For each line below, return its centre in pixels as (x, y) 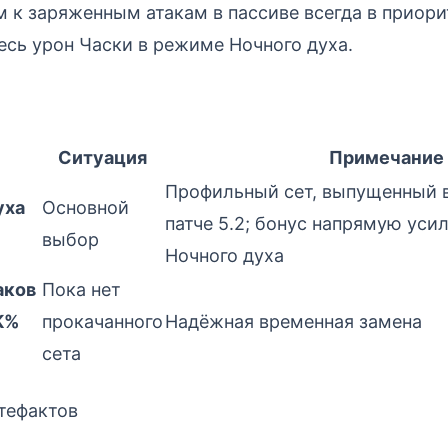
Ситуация (102, 157)
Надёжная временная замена (293, 321)
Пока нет (81, 289)
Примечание (386, 157)
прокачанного (102, 321)
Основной (85, 207)
